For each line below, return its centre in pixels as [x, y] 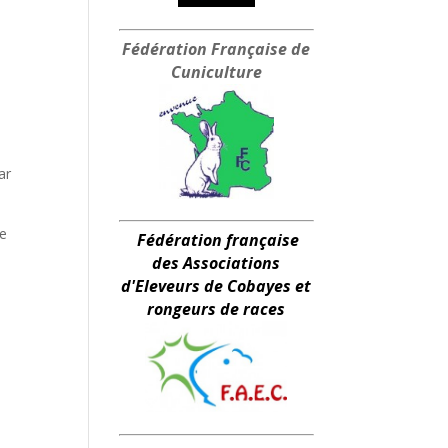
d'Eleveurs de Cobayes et [216, 285]
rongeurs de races [216, 308]
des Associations [216, 262]
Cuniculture [216, 71]
